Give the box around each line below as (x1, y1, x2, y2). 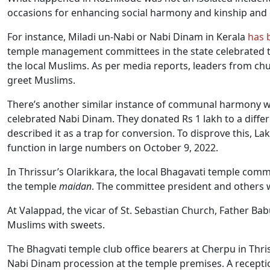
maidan (59, 180, 92, 193)
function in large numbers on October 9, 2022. (7, 141, 218, 154)
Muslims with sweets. (7, 218, 105, 231)
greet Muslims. (7, 74, 75, 87)
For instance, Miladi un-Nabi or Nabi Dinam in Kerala (7, 30, 248, 43)
